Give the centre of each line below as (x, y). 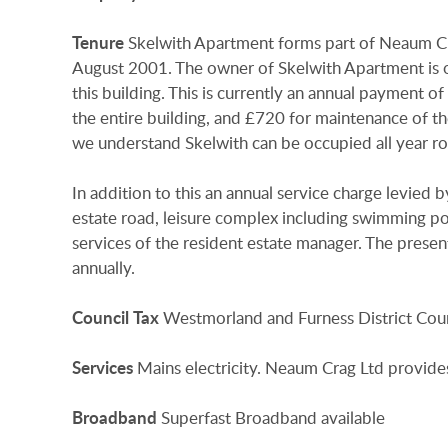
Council (100, 318)
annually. (103, 267)
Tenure (98, 42)
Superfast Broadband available (273, 418)
